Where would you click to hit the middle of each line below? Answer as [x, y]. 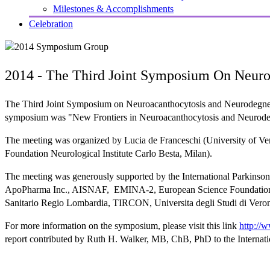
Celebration [51, 24]
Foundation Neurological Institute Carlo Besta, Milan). [108, 153]
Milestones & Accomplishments [113, 9]
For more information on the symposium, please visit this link [122, 225]
